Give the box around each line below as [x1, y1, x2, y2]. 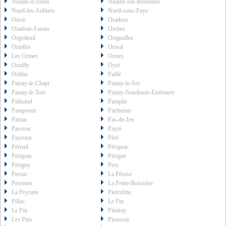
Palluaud [12, 98, 32, 105]
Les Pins [12, 216, 32, 223]
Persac [12, 171, 27, 178]
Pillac [12, 198, 25, 205]
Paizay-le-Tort [12, 89, 45, 96]
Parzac [12, 116, 27, 124]
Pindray [108, 207, 127, 214]
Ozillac [12, 71, 28, 78]
